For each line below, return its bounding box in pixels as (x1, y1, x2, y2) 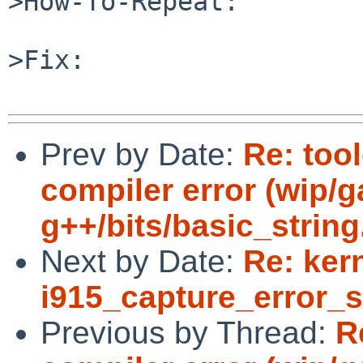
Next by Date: (41, 243, 243, 279)
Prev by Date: (41, 136, 243, 172)
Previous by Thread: (41, 314, 335, 350)
